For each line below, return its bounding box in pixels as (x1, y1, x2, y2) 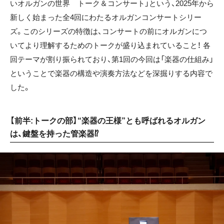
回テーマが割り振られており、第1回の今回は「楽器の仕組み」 (10, 54, 213, 63)
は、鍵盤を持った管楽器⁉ (10, 129, 98, 138)
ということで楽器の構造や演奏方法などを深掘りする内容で (10, 68, 212, 77)
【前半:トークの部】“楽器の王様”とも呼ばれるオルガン (10, 116, 205, 125)
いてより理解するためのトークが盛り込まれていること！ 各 (10, 40, 210, 49)
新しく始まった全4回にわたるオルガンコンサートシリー (10, 12, 201, 21)
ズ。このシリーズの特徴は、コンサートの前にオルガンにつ (10, 26, 207, 35)
